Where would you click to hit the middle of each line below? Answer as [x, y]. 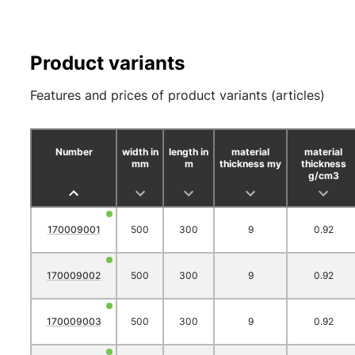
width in [140, 152]
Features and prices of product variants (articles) [177, 95]
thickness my [250, 164]
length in [189, 152]
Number [74, 152]
